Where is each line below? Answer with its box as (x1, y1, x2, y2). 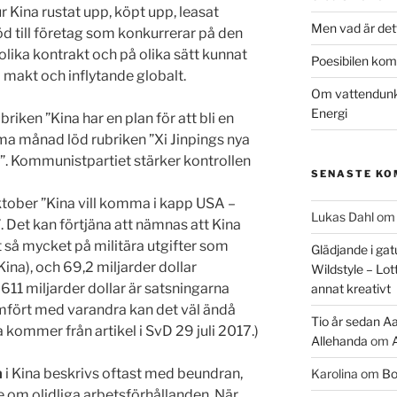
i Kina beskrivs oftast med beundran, (3, 365, 243, 383)
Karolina (310, 366, 358, 382)
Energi (310, 105, 347, 121)
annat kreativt (310, 281, 391, 297)
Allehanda (310, 333, 368, 349)
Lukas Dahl (310, 209, 374, 225)
